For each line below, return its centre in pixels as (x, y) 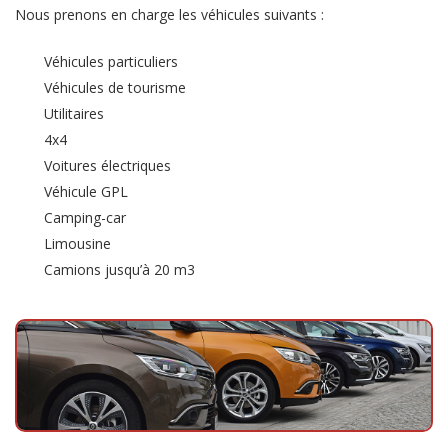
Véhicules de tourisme (115, 87)
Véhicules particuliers (111, 61)
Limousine (77, 243)
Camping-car (85, 217)
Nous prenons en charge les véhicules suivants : (169, 14)
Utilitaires (74, 113)
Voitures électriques (107, 165)
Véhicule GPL (86, 191)
